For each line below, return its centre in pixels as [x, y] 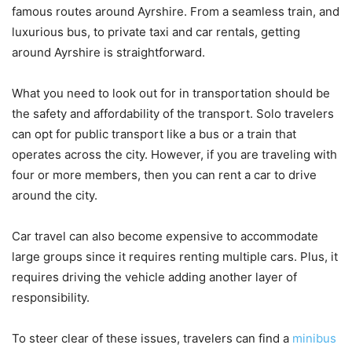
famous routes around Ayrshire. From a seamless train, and [176, 11]
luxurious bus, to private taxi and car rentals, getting [156, 31]
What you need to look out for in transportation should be [171, 93]
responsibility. [52, 297]
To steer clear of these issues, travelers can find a [152, 338]
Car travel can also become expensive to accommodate [165, 236]
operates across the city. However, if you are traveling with [174, 154]
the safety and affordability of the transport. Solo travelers [173, 113]
